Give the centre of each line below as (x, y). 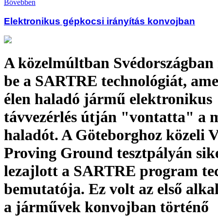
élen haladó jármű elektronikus (108, 99)
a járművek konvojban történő (106, 207)
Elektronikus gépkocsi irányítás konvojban (100, 21)
